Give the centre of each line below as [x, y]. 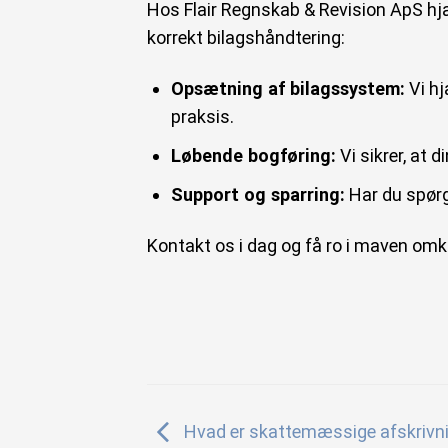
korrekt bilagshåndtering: [246, 37]
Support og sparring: [257, 194]
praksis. [202, 117]
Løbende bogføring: [253, 156]
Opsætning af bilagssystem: [287, 89]
